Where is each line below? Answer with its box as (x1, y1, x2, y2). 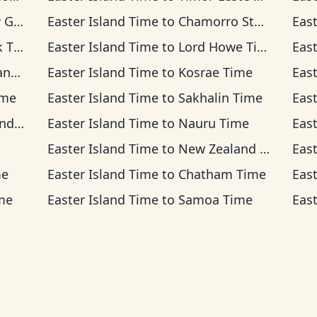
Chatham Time (178, 166, 266, 183)
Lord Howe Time (178, 38, 257, 55)
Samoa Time (178, 191, 253, 208)
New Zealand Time (178, 140, 260, 157)
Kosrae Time (178, 64, 253, 81)
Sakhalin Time (178, 89, 263, 106)
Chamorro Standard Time (178, 13, 254, 30)
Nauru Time (178, 115, 249, 132)
